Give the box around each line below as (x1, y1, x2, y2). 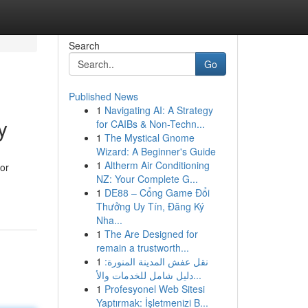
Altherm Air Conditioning (104, 158, 210, 172)
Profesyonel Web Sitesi (104, 282, 205, 296)
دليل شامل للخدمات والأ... (192, 268, 201, 282)
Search (68, 38, 100, 52)
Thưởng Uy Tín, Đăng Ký (96, 199, 204, 213)
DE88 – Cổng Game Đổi (104, 186, 210, 199)
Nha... (96, 213, 122, 227)
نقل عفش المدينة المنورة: (104, 254, 208, 268)
